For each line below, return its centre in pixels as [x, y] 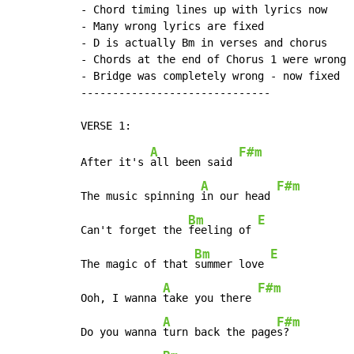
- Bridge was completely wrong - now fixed [210, 76]
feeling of [223, 230]
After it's [115, 162]
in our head [239, 196]
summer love [232, 264]
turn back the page [220, 332]
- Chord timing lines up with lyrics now [204, 10]
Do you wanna [122, 332]
